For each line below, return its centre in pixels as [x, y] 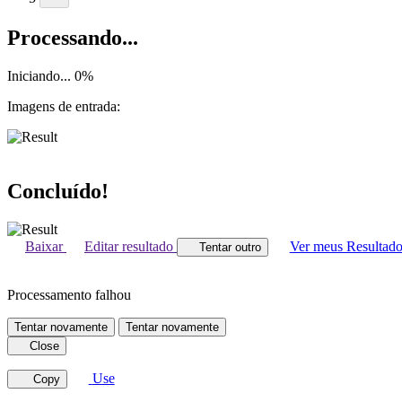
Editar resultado [131, 246]
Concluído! [58, 191]
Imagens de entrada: [64, 106]
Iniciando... [39, 75]
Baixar [46, 246]
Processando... [73, 37]
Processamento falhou [69, 294]
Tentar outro [230, 247]
